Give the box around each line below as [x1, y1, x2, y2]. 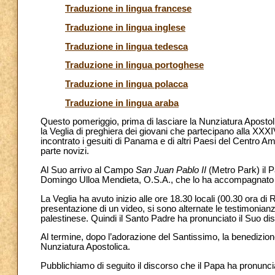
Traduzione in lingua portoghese [65, 60, 204, 71]
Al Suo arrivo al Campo [41, 165, 136, 175]
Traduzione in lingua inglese [65, 22, 185, 33]
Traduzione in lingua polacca [65, 79, 188, 89]
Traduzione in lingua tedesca [65, 41, 188, 52]
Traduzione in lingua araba [65, 98, 179, 108]
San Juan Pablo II [136, 165, 206, 175]
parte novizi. [41, 146, 89, 157]
